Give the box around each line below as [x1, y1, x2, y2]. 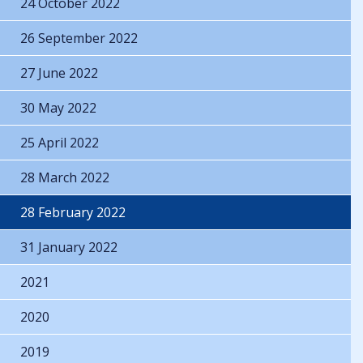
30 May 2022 [20, 99, 96, 117]
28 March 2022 [20, 169, 109, 186]
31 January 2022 [20, 238, 117, 256]
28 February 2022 [20, 203, 126, 221]
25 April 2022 [20, 134, 99, 152]
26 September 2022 [20, 29, 138, 47]
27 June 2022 [20, 64, 98, 82]
